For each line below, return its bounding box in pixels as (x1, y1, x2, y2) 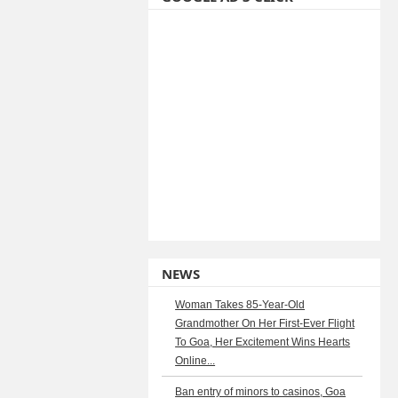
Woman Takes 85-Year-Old (175, 298, 306, 311)
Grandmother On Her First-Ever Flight (175, 317, 355, 330)
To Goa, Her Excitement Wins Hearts (175, 336, 351, 348)
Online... (175, 354, 216, 367)
